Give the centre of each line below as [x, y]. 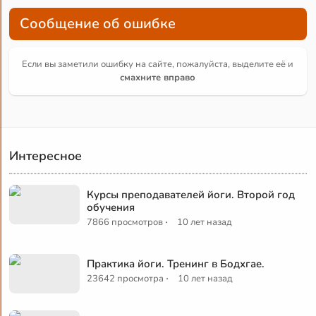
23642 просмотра [126, 278]
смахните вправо [158, 77]
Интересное [46, 156]
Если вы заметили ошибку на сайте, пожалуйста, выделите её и [158, 64]
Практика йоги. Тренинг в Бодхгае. [176, 263]
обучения [111, 207]
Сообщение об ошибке [98, 23]
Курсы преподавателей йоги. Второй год [191, 194]
